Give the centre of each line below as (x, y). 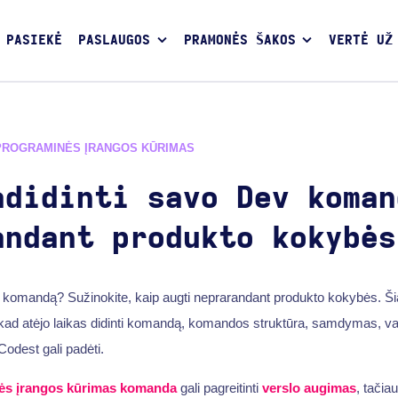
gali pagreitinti (219, 387)
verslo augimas (309, 387)
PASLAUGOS (115, 41)
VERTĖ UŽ (361, 41)
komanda (148, 387)
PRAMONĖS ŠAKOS (239, 41)
